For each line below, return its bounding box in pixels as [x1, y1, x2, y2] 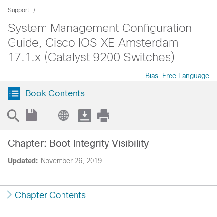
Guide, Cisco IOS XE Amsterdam [8, 36, 178, 49]
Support [8, 7, 29, 14]
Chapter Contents [15, 190, 86, 200]
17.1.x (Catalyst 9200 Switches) [8, 50, 175, 63]
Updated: [8, 157, 38, 165]
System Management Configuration [8, 21, 192, 34]
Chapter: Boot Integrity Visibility [8, 138, 149, 149]
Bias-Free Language [145, 72, 209, 79]
